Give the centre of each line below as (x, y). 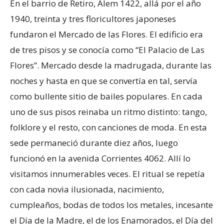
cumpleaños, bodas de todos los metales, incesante (111, 204)
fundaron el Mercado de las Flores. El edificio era (106, 34)
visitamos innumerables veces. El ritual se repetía (107, 173)
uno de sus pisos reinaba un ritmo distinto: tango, (108, 111)
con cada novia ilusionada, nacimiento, (87, 189)
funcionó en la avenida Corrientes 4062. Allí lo (100, 158)
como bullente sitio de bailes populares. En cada (106, 96)
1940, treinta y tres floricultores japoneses (93, 18)
